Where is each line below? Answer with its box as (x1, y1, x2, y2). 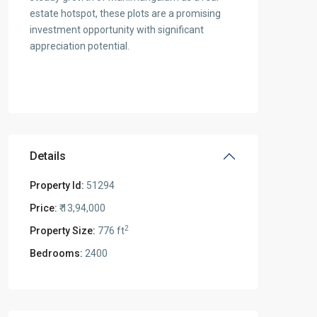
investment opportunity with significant (30, 24, 204, 36)
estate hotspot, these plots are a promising (30, 8, 221, 20)
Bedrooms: (30, 248, 83, 260)
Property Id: (30, 180, 84, 192)
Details (30, 149, 66, 163)
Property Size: (30, 225, 96, 237)
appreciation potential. (30, 40, 129, 52)
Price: (30, 202, 57, 214)
